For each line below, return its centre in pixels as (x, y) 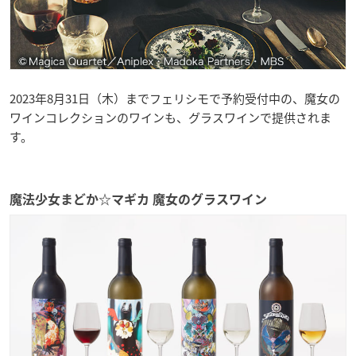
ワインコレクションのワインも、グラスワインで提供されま (170, 118)
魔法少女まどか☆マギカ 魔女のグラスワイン (138, 200)
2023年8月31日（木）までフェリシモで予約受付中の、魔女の (175, 99)
